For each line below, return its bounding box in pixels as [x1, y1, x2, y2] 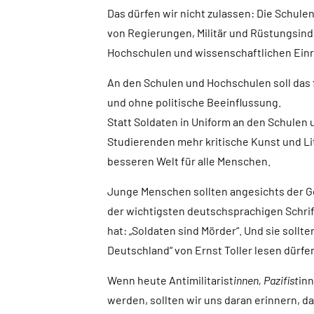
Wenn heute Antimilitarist [107, 273, 233, 287]
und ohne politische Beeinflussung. [107, 95, 281, 109]
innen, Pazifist [233, 273, 299, 287]
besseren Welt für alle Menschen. [107, 154, 271, 168]
